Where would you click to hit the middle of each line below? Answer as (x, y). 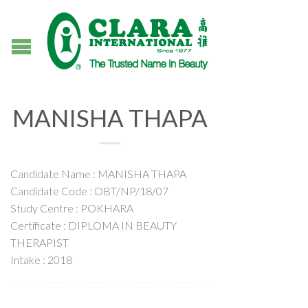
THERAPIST (40, 242)
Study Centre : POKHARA (72, 208)
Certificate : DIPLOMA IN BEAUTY (93, 225)
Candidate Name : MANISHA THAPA (98, 174)
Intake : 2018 (41, 260)
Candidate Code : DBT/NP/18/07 (89, 191)
